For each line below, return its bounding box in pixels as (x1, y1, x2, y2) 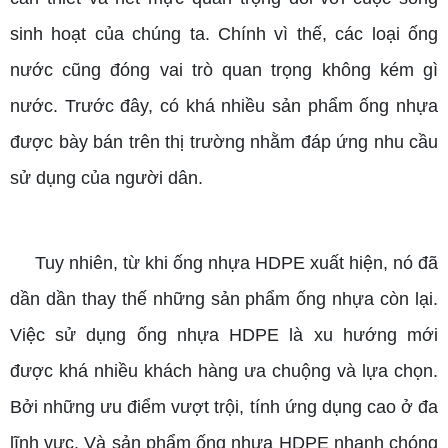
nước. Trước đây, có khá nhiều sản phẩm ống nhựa (10, 95, 438, 116)
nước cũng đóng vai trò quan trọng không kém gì (10, 59, 438, 80)
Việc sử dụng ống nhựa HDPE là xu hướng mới (10, 324, 438, 345)
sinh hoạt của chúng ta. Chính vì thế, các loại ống (10, 23, 438, 44)
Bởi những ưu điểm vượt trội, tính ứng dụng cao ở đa (10, 396, 438, 417)
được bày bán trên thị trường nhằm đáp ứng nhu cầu (10, 131, 438, 152)
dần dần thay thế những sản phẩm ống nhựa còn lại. (10, 288, 438, 309)
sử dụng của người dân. (10, 167, 203, 188)
